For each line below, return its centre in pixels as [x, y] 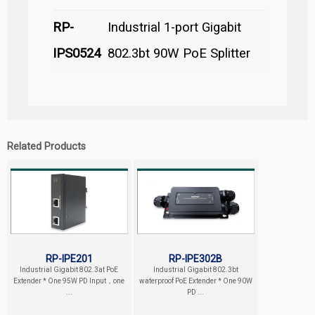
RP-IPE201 [69, 258]
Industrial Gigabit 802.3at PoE [69, 269]
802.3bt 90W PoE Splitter [179, 53]
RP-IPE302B [196, 258]
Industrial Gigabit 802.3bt [195, 269]
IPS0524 [77, 53]
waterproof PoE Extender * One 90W [195, 281]
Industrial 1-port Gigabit [174, 27]
